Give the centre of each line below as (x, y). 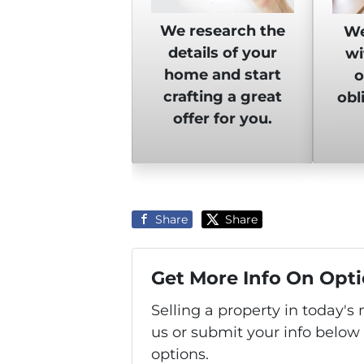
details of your (222, 53)
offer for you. (222, 119)
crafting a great (222, 97)
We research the (222, 31)
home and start (222, 75)
